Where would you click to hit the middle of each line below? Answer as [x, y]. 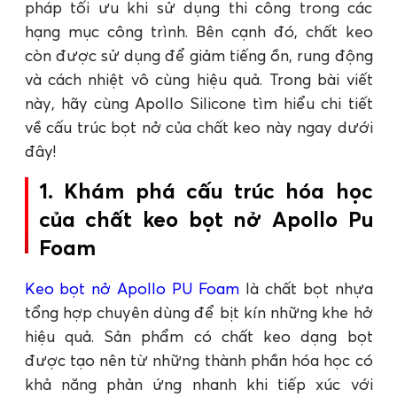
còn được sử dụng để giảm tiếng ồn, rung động [198, 55]
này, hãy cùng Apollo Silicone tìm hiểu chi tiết [198, 103]
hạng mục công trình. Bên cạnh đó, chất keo [198, 31]
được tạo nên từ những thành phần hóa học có [198, 360]
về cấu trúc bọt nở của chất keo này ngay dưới [198, 127]
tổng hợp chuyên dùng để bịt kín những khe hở [198, 312]
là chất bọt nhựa [306, 288]
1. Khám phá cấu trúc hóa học [206, 191]
